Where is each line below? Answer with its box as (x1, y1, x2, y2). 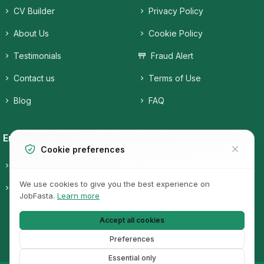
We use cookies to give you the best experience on (19, 179, 210, 189)
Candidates (11, 160, 58, 171)
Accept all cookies (100, 216, 164, 225)
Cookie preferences (41, 144, 125, 154)
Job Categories (146, 183, 209, 193)
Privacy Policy (146, 6, 203, 16)
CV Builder (11, 6, 55, 16)
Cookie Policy (146, 28, 203, 39)
